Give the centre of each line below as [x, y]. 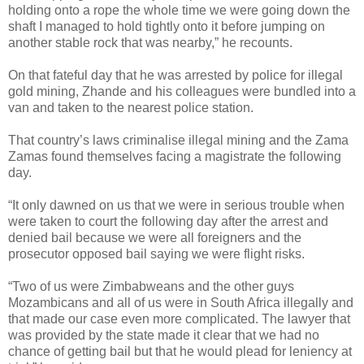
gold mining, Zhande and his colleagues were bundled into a [182, 91]
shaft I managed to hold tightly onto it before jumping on [167, 26]
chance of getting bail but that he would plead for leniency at [180, 351]
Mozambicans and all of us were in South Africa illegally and [181, 302]
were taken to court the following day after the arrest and [168, 221]
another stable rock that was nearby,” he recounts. [150, 42]
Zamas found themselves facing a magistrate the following [175, 156]
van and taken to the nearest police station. [131, 107]
